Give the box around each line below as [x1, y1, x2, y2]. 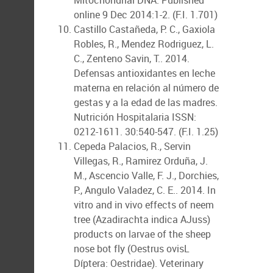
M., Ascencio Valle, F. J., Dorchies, [74, 169, 219, 182]
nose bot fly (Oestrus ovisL [74, 242, 190, 255]
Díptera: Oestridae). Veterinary [74, 257, 204, 270]
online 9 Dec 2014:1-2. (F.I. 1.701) [74, 8, 218, 21]
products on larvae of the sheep [74, 227, 211, 241]
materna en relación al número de [74, 81, 219, 94]
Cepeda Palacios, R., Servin [74, 140, 191, 153]
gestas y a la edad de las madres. [74, 96, 218, 109]
